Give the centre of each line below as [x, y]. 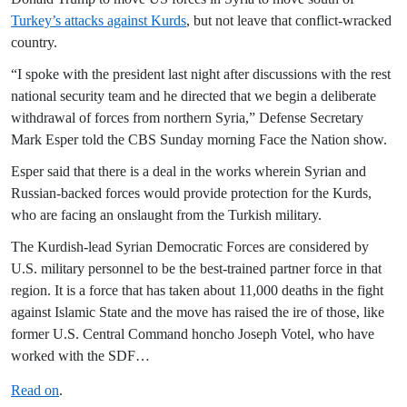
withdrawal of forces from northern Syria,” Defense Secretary [187, 118]
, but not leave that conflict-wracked [289, 21]
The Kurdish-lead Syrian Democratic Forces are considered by [190, 247]
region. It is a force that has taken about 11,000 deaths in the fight [197, 291]
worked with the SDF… [80, 356]
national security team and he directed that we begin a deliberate [194, 96]
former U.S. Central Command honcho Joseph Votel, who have [193, 334]
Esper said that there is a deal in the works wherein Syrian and [189, 172]
